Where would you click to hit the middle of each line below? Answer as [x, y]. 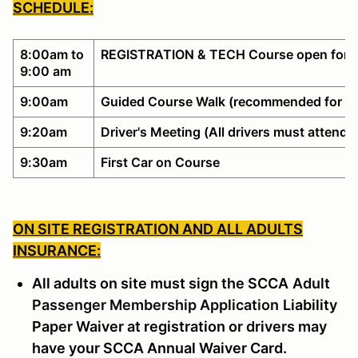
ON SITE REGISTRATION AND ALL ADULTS [158, 229]
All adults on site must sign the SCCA [160, 283]
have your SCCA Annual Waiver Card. [159, 348]
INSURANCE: [57, 250]
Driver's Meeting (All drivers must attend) [227, 131]
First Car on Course [160, 162]
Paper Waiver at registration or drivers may [179, 326]
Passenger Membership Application [155, 304]
